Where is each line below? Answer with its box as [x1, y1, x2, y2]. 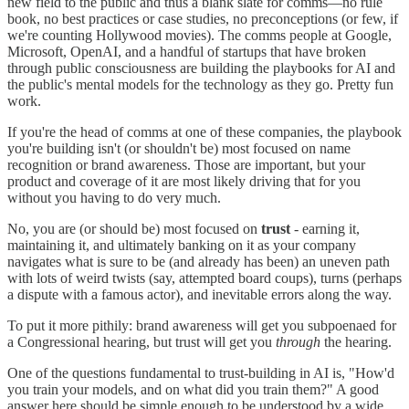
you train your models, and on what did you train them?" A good [7, 381, 379, 397]
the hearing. [324, 333, 392, 350]
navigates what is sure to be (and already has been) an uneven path [7, 253, 390, 269]
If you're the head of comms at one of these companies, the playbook [7, 123, 402, 140]
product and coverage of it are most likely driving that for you [7, 173, 361, 189]
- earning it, [294, 220, 360, 236]
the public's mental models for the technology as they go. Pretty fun [7, 76, 393, 92]
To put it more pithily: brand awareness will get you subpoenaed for [7, 317, 396, 333]
